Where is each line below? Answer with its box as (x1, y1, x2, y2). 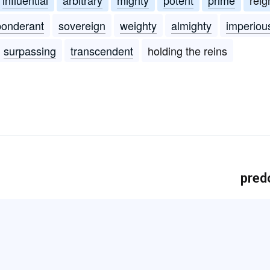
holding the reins (148, 42, 227, 58)
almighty (171, 17, 212, 33)
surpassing (4, 42, 56, 58)
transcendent (71, 42, 133, 58)
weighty (120, 17, 157, 33)
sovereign (58, 17, 105, 33)
